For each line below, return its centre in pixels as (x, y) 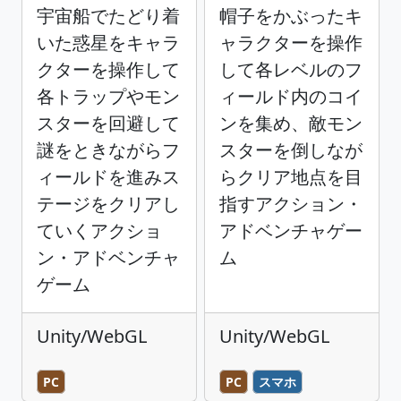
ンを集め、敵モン (291, 124)
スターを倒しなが (291, 150)
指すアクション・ (291, 204)
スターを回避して (108, 124)
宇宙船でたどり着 (108, 16)
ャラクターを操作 (291, 43)
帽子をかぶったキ (291, 16)
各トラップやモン (108, 97)
